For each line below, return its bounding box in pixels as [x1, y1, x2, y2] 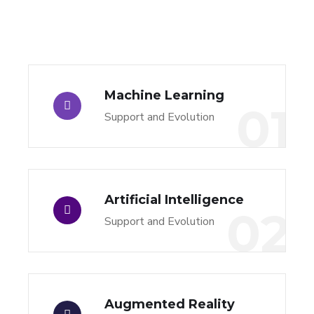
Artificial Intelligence [104, 192, 244, 208]
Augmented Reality [104, 296, 235, 313]
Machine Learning [104, 88, 224, 104]
